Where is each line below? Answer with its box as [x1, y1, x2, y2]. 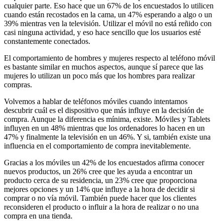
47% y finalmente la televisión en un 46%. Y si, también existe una [4, 132, 211, 141]
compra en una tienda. [4, 211, 73, 220]
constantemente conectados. [4, 37, 90, 45]
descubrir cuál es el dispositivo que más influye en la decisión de [4, 106, 204, 114]
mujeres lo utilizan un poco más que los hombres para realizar [4, 71, 195, 80]
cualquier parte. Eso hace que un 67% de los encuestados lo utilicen [4, 1, 214, 10]
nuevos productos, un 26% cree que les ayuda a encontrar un [4, 167, 192, 176]
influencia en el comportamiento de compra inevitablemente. [4, 141, 191, 150]
